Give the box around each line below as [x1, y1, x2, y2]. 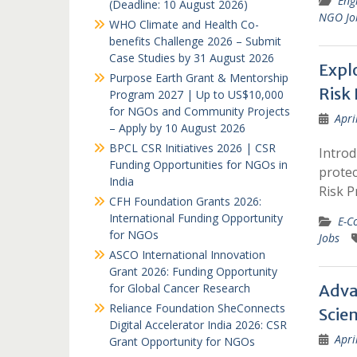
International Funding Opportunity [109, 210, 283, 226]
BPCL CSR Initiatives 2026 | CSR [109, 140, 276, 155]
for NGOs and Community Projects [109, 104, 290, 119]
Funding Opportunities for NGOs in [109, 157, 288, 172]
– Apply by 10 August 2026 [109, 120, 245, 135]
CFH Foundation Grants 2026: [109, 194, 261, 209]
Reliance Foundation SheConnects [109, 300, 285, 316]
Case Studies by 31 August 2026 [109, 50, 274, 65]
